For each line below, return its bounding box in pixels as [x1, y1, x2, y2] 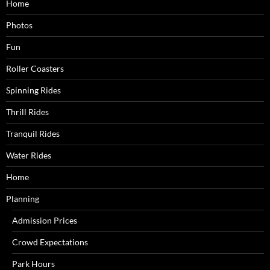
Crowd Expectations [12, 237, 88, 247]
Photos [6, 20, 33, 30]
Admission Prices [12, 215, 77, 225]
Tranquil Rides [6, 128, 60, 139]
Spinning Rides [6, 85, 61, 95]
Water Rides [6, 150, 51, 160]
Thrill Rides [6, 107, 49, 117]
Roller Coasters [6, 63, 64, 74]
